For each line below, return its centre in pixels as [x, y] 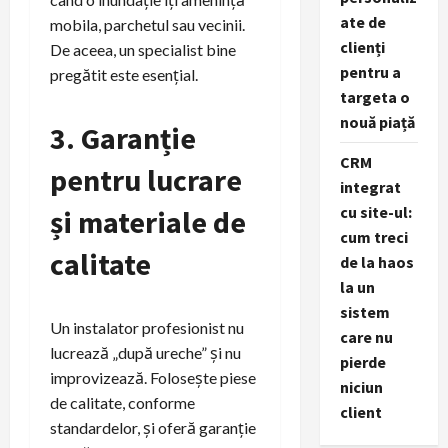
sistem [364, 312]
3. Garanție [123, 137]
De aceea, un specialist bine [143, 49]
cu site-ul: [375, 212]
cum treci [373, 237]
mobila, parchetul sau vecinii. [147, 24]
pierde [362, 362]
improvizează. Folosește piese [153, 377]
